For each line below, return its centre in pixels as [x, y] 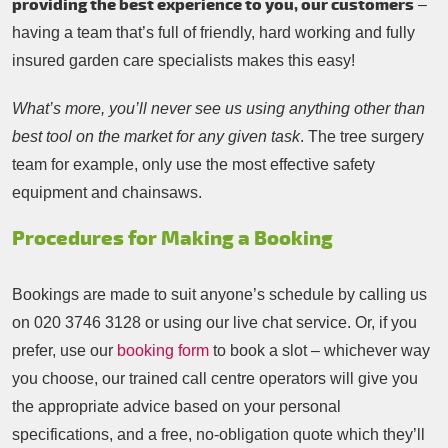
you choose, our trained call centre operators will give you [215, 379]
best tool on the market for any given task [156, 137]
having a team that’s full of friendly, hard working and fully [213, 33]
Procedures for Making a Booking [172, 239]
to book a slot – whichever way [319, 351]
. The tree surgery [362, 137]
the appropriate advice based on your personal [176, 407]
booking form [163, 351]
